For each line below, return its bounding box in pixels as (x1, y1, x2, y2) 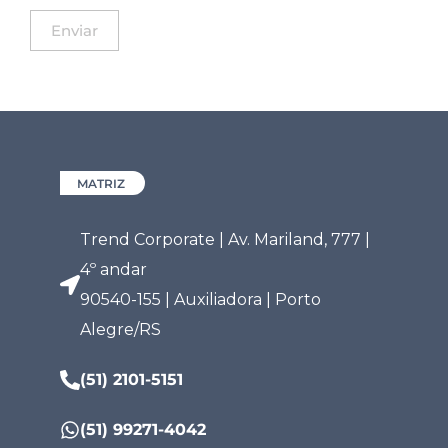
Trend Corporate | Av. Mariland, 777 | (80, 230, 370, 250)
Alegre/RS (80, 320, 161, 340)
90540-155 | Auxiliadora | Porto (80, 290, 321, 310)
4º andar (80, 260, 147, 280)
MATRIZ (77, 176, 125, 192)
